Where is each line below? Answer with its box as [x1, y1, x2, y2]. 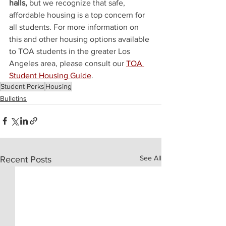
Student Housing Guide [9, 71, 91, 80]
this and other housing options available [9, 34, 151, 43]
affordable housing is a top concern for [9, 10, 147, 19]
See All [140, 153, 161, 162]
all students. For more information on [9, 22, 141, 31]
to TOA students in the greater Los [9, 46, 132, 55]
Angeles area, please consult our [9, 59, 126, 68]
